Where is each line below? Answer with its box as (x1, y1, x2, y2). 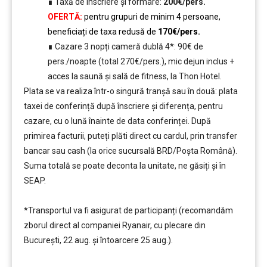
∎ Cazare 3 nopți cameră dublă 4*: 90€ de (48, 42, 203, 51)
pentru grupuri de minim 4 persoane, (84, 12, 221, 21)
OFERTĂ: (48, 12, 82, 21)
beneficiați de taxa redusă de (48, 27, 158, 36)
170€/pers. (158, 27, 200, 36)
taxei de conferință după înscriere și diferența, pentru (24, 101, 223, 111)
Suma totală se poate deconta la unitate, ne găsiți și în (24, 161, 226, 170)
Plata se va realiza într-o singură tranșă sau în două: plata (24, 86, 238, 96)
